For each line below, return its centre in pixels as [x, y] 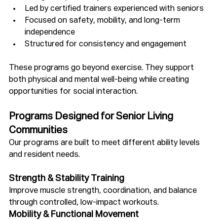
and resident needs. [44, 155]
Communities [38, 130]
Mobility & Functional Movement [74, 214]
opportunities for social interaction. [73, 92]
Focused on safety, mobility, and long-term [103, 20]
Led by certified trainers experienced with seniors [114, 9]
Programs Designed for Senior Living [92, 116]
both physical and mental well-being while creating [100, 80]
